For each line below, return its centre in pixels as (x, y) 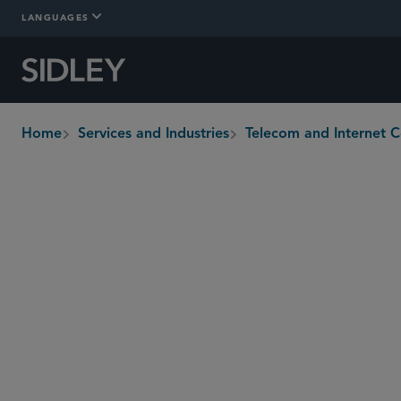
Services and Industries (154, 134)
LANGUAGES (55, 17)
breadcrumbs (65, 144)
